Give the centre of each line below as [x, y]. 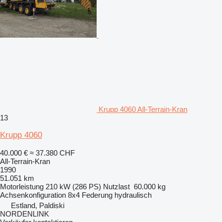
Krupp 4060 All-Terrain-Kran [143, 109]
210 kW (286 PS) [73, 186]
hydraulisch [133, 195]
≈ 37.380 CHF [52, 153]
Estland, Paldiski [38, 205]
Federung [97, 195]
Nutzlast [116, 186]
